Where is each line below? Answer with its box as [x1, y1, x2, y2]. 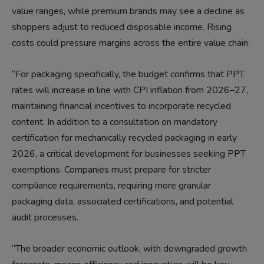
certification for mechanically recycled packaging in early [12, 131, 237, 145]
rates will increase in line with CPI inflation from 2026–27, [12, 84, 248, 97]
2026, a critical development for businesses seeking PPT [12, 147, 246, 161]
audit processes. [12, 211, 78, 225]
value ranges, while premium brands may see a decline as [12, 5, 245, 18]
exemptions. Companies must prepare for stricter [12, 163, 211, 177]
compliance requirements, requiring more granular [12, 179, 211, 193]
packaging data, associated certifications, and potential [12, 195, 233, 209]
